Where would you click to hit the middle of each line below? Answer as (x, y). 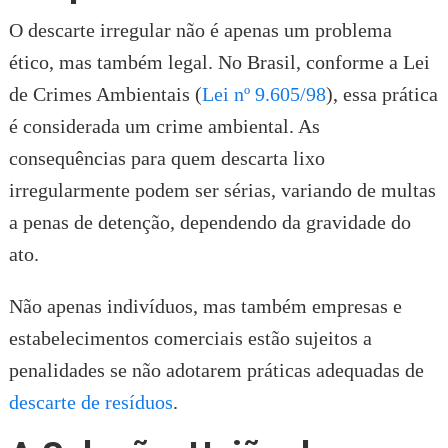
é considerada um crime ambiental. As (164, 126)
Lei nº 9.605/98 (263, 94)
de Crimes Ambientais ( (105, 94)
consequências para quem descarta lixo (166, 158)
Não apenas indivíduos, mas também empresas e (205, 306)
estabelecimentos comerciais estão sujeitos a (190, 338)
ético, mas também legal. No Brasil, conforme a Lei (219, 62)
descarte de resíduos (90, 402)
